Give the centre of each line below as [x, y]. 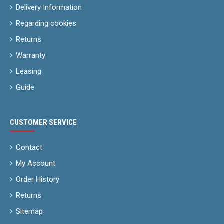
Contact [29, 147]
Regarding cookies [46, 23]
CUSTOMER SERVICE [43, 122]
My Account [36, 163]
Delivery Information [49, 7]
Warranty [31, 55]
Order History [38, 179]
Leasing [29, 71]
